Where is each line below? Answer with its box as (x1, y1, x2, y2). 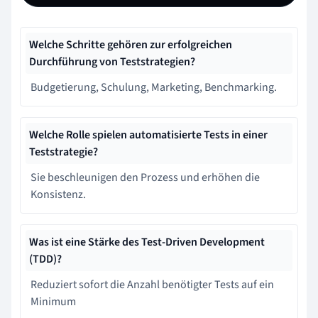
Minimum (31, 294, 76, 309)
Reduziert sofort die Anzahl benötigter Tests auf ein (31, 277, 274, 292)
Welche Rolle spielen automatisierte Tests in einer (29, 127, 268, 143)
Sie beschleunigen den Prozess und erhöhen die (31, 170, 260, 185)
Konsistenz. (31, 187, 86, 202)
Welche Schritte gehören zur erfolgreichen (29, 37, 232, 53)
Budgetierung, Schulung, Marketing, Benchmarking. (31, 79, 277, 95)
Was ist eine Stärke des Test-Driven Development (29, 234, 265, 250)
